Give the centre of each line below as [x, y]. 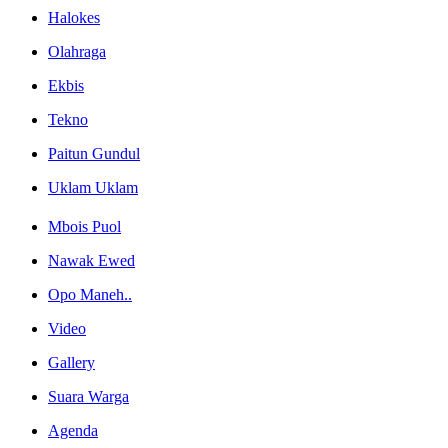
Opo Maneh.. [90, 295]
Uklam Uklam [93, 187]
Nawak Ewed [91, 261]
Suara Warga [88, 397]
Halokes [74, 17]
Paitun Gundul [94, 153]
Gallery [71, 363]
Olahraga [77, 51]
